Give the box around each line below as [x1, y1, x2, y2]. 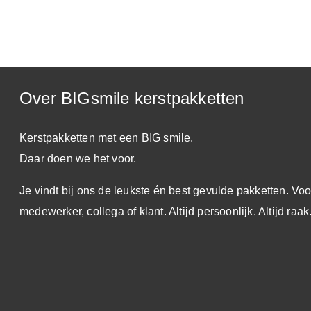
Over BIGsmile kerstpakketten [19, 89, 244, 108]
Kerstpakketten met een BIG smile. [19, 132, 194, 144]
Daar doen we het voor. [19, 153, 137, 165]
